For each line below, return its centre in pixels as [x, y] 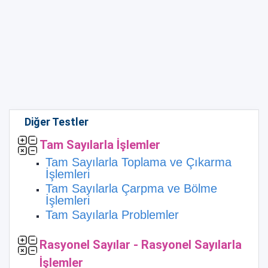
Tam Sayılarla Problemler [112, 214]
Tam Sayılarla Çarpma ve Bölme [131, 188]
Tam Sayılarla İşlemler [100, 144]
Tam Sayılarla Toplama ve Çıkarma [138, 162]
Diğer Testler [57, 121]
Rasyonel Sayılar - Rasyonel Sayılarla [141, 244]
